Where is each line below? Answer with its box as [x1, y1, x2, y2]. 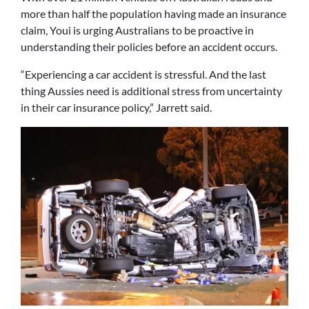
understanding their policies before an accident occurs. [21, 39, 277, 53]
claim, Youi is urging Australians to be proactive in [21, 23, 254, 37]
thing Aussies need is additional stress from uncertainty [21, 83, 282, 97]
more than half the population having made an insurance [21, 6, 286, 20]
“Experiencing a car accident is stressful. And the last [21, 67, 266, 81]
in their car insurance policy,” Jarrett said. [21, 100, 212, 114]
